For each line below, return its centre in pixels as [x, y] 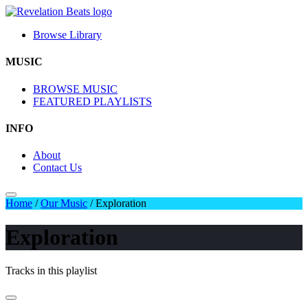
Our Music [64, 203]
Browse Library [67, 35]
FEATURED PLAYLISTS [92, 101]
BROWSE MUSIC [75, 89]
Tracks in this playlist [51, 270]
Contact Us [57, 168]
